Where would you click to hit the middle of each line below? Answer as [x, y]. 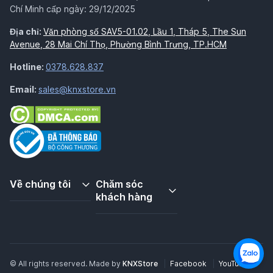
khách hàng [124, 197]
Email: [24, 90]
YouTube [234, 264]
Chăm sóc [120, 184]
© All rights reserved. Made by [66, 264]
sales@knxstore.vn [77, 90]
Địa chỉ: [27, 32]
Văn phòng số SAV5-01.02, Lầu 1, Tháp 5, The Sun [145, 32]
